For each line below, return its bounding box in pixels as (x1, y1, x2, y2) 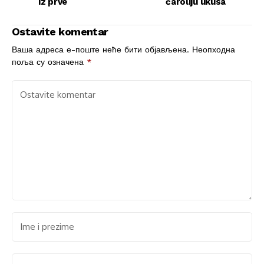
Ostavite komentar (12, 25, 108, 38)
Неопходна (192, 45, 235, 54)
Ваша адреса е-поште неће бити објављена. (12, 45, 189, 54)
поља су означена (12, 57, 87, 67)
